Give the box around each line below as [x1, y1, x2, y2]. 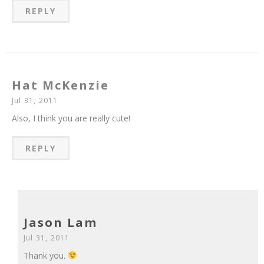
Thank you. [24, 249, 68, 261]
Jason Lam [24, 214, 97, 230]
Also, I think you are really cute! [12, 112, 130, 124]
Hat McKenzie [12, 77, 109, 93]
